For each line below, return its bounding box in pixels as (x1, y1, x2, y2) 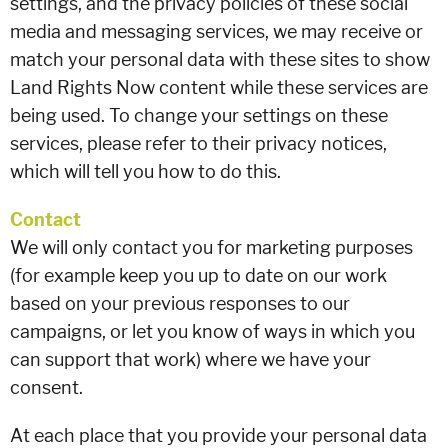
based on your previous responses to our (10, 293, 350, 314)
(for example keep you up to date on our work (10, 265, 387, 286)
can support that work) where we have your (10, 349, 371, 370)
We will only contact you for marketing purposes (10, 237, 413, 258)
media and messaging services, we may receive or (10, 21, 423, 42)
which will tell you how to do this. (10, 161, 281, 182)
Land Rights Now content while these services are (10, 77, 428, 98)
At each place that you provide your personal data (10, 425, 427, 446)
